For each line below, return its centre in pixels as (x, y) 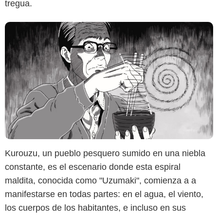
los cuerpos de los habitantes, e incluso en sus (95, 208)
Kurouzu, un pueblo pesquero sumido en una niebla (105, 153)
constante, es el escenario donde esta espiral (93, 167)
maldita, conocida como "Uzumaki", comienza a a (100, 180)
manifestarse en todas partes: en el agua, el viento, (104, 194)
